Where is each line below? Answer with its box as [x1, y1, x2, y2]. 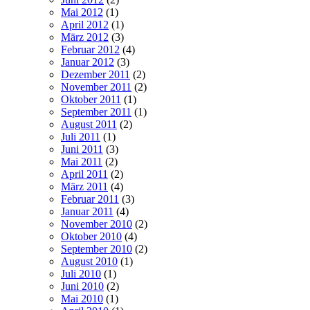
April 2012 [61, 19, 109, 31]
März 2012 [61, 31, 109, 44]
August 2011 [61, 118, 117, 131]
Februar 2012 [61, 44, 120, 56]
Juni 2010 [61, 280, 104, 293]
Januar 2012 [61, 56, 114, 69]
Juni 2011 [61, 143, 103, 156]
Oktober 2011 [61, 93, 121, 106]
